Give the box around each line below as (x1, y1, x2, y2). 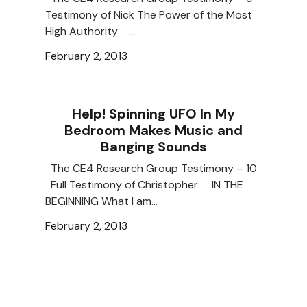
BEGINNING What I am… (45, 194, 158, 209)
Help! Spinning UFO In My (72, 105, 235, 123)
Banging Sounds (100, 138, 207, 156)
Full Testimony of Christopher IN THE (45, 177, 243, 193)
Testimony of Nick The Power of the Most (45, 8, 252, 23)
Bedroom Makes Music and (64, 121, 243, 140)
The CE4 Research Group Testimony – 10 (45, 161, 257, 176)
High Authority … (45, 24, 135, 39)
